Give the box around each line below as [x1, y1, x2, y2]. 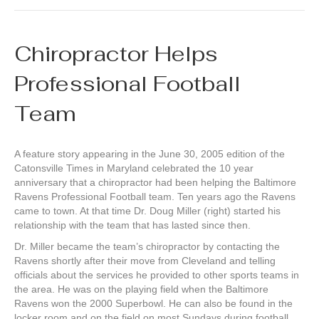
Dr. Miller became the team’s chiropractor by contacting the [14, 241, 280, 253]
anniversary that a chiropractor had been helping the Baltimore [14, 177, 296, 189]
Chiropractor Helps [14, 40, 218, 68]
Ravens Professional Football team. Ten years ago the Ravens [14, 191, 296, 203]
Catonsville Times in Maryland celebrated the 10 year [14, 162, 253, 174]
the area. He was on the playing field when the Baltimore [14, 283, 268, 296]
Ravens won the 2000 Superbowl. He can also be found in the [14, 298, 293, 310]
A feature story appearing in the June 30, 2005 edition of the [14, 148, 285, 160]
